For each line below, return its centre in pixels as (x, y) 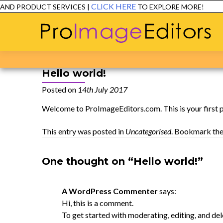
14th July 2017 (102, 89)
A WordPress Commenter (110, 191)
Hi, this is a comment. (97, 203)
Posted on (59, 89)
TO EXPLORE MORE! (163, 7)
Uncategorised (148, 131)
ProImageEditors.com (122, 108)
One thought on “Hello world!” (122, 161)
